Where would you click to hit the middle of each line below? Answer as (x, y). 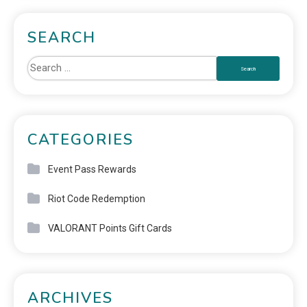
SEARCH (62, 38)
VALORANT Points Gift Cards (110, 228)
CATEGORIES (81, 140)
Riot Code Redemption (97, 199)
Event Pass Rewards (92, 169)
